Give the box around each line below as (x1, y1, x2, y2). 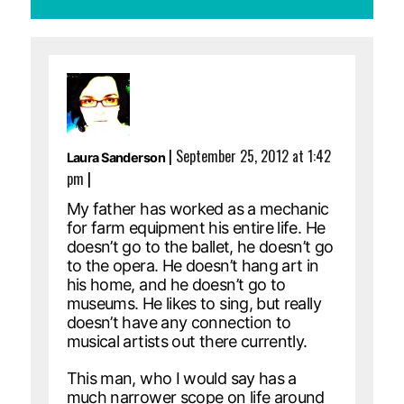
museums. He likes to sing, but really (66, 293, 321, 313)
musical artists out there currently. (66, 331, 308, 351)
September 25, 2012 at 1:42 (175, 144, 331, 167)
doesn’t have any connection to (66, 312, 291, 332)
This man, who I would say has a (66, 368, 297, 388)
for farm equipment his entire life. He (66, 217, 326, 237)
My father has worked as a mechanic (66, 198, 329, 218)
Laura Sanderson (66, 149, 165, 165)
